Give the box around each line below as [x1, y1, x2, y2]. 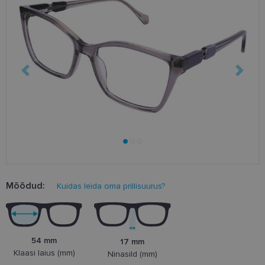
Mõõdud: [6, 180, 45, 192]
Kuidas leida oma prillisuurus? [57, 181, 165, 192]
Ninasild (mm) [107, 249, 157, 260]
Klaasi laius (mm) [13, 248, 75, 258]
